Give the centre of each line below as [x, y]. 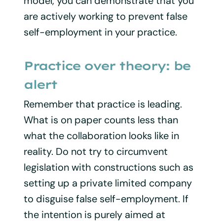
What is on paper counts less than [101, 120]
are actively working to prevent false [105, 16]
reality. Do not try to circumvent [95, 151]
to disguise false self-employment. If [106, 199]
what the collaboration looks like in [101, 135]
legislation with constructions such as [108, 167]
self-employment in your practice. [100, 32]
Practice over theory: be [107, 65]
